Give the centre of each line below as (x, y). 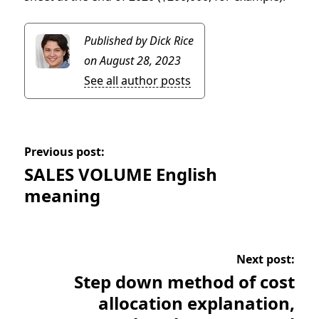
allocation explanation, (197, 303)
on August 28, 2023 (132, 61)
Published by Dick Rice (138, 41)
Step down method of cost (185, 282)
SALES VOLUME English (120, 174)
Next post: (266, 260)
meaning (62, 196)
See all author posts (137, 81)
